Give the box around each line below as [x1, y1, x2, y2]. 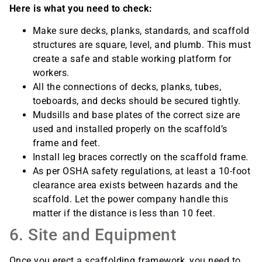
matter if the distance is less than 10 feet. [33, 207, 216, 219]
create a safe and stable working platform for [33, 53, 232, 64]
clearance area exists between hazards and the [33, 179, 238, 191]
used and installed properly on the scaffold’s [33, 123, 227, 135]
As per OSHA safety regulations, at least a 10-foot [33, 165, 251, 177]
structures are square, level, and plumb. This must [33, 39, 251, 50]
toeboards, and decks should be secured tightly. [33, 95, 241, 106]
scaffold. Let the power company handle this [33, 193, 229, 205]
